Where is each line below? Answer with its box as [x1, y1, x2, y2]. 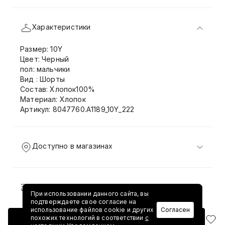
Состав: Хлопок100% [20, 85, 95, 93]
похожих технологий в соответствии [30, 214, 145, 221]
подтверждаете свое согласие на [30, 198, 136, 205]
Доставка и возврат [32, 182, 105, 191]
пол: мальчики [20, 65, 70, 73]
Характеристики [32, 23, 91, 31]
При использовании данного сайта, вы [30, 190, 149, 197]
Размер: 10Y [20, 45, 62, 53]
